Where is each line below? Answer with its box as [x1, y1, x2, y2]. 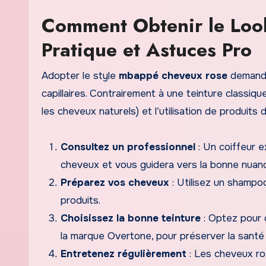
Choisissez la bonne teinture [61, 211, 201, 224]
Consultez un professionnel [61, 140, 195, 153]
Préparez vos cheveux [61, 176, 169, 189]
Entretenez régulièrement [61, 247, 186, 260]
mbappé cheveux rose [119, 69, 227, 82]
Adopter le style [42, 69, 119, 82]
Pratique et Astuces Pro [42, 36, 252, 64]
